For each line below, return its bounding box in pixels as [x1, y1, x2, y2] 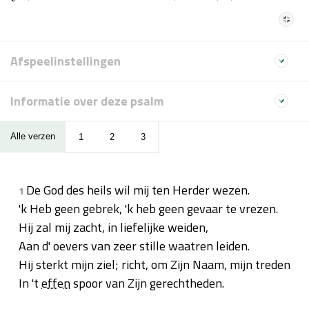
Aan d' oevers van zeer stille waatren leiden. [19, 236, 250, 255]
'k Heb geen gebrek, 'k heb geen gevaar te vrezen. [19, 199, 278, 218]
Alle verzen [10, 131, 55, 142]
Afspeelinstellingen [10, 51, 121, 70]
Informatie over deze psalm [10, 91, 163, 110]
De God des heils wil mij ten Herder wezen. [26, 180, 250, 199]
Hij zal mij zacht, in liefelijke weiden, [19, 217, 208, 237]
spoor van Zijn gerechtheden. [70, 273, 224, 292]
